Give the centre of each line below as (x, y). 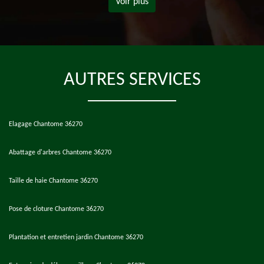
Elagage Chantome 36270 (46, 124)
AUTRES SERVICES (132, 80)
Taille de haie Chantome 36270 (53, 181)
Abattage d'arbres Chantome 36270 (60, 153)
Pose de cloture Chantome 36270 (56, 209)
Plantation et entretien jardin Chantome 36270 (76, 237)
